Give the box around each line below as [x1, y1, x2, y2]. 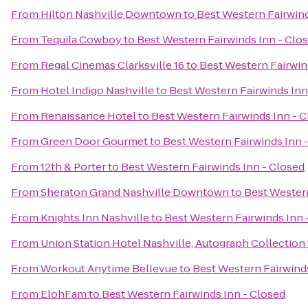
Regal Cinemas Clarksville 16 [41, 58, 184, 72]
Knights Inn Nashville [41, 210, 149, 225]
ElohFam [41, 287, 87, 301]
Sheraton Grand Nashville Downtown [41, 185, 229, 199]
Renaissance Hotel [41, 109, 136, 123]
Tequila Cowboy [41, 32, 122, 47]
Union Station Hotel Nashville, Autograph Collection [41, 236, 305, 250]
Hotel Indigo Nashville [41, 83, 154, 98]
